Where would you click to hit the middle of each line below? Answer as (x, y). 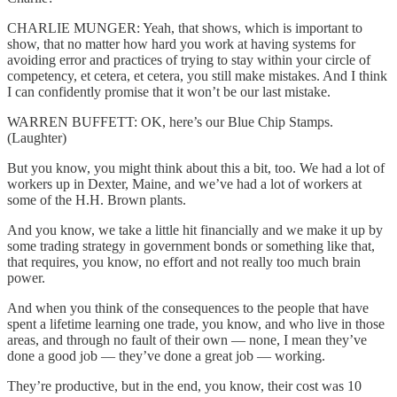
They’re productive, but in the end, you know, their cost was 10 (184, 385)
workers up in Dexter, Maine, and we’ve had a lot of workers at (184, 183)
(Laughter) (37, 137)
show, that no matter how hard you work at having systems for (181, 43)
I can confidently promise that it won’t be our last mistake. (169, 91)
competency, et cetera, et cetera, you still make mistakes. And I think (197, 75)
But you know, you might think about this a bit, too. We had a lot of (196, 167)
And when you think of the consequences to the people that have (188, 307)
